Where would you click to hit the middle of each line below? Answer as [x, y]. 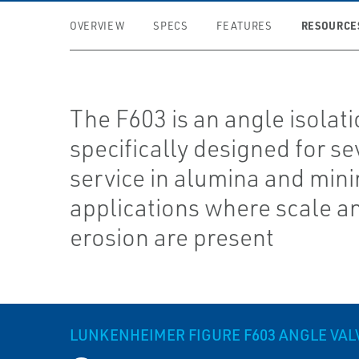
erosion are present [172, 237]
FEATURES [244, 26]
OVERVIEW [97, 26]
